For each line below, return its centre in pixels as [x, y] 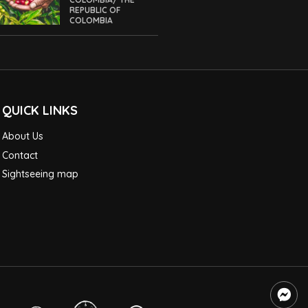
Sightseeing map [40, 174]
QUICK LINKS [40, 110]
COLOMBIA [91, 20]
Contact [20, 155]
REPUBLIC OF [95, 10]
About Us [22, 136]
